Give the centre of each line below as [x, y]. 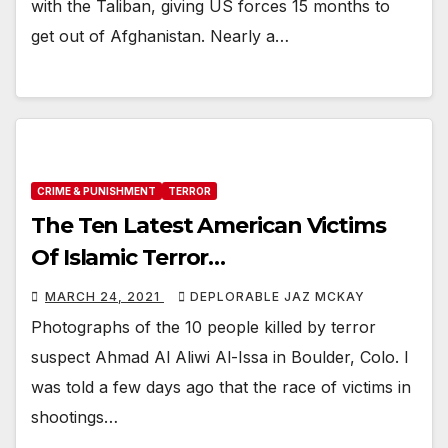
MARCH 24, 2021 [104, 296]
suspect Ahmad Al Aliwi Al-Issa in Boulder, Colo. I [220, 356]
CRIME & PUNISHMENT [96, 190]
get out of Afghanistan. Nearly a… [160, 36]
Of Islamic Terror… [128, 257]
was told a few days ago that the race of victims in [221, 386]
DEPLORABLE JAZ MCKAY [277, 296]
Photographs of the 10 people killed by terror [203, 326]
